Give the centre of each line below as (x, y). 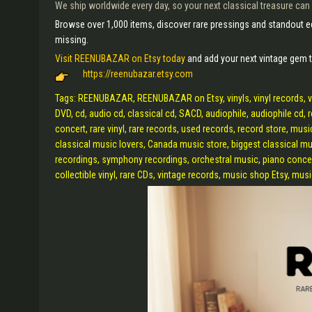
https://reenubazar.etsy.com (138, 74)
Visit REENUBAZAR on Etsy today (120, 58)
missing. (73, 40)
